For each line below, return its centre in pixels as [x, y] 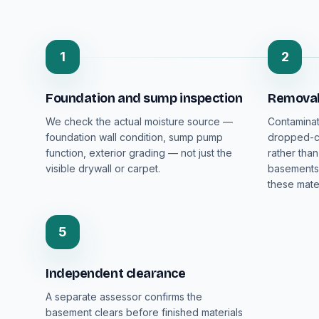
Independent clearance [116, 273]
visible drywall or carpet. [103, 168]
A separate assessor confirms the [124, 296]
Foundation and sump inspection [144, 98]
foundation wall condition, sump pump [134, 137]
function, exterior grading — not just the [139, 152]
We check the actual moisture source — [139, 121]
